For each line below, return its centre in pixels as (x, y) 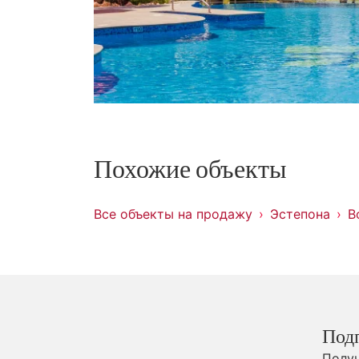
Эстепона (300, 214)
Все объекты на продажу (173, 214)
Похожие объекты (190, 170)
